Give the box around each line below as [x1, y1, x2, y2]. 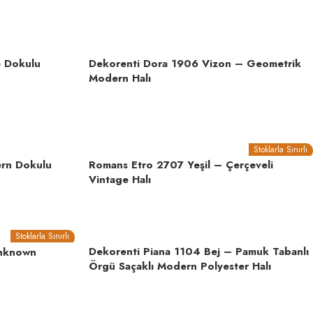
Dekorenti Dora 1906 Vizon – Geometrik [89, 56, 301, 71]
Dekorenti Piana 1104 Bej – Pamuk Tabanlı [89, 244, 309, 259]
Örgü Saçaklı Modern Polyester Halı [89, 259, 271, 274]
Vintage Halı [89, 172, 151, 187]
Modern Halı [89, 71, 151, 86]
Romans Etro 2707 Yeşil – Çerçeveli [89, 157, 273, 173]
